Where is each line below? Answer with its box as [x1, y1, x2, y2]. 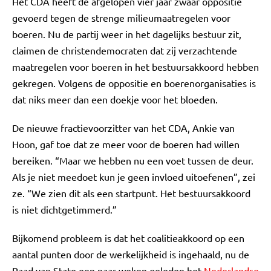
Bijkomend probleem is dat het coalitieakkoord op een [12, 232, 244, 244]
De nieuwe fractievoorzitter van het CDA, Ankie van [12, 122, 235, 134]
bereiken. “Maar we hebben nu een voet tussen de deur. [12, 154, 253, 166]
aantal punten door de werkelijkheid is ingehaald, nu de [12, 248, 249, 260]
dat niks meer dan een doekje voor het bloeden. [12, 93, 218, 105]
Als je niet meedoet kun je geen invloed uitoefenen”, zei [12, 171, 255, 183]
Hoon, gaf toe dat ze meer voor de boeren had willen [12, 138, 240, 150]
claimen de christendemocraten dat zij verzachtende [12, 44, 237, 56]
